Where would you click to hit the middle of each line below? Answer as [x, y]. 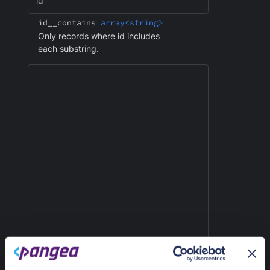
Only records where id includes [99, 36]
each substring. [68, 48]
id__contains [67, 22]
